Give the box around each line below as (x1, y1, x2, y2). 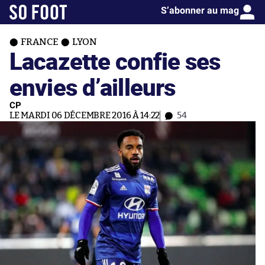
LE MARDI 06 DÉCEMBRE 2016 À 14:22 (9, 111, 160, 120)
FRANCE (21, 37, 59, 47)
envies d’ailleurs (9, 70, 176, 103)
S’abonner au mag (161, 5, 239, 16)
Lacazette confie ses (9, 44, 221, 77)
